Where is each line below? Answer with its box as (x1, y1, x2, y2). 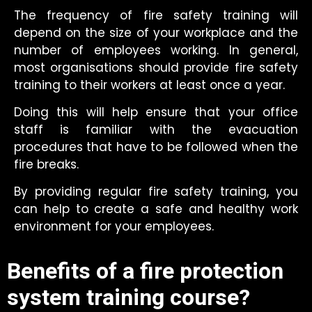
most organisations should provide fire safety (14, 58, 298, 76)
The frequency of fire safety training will (14, 6, 298, 24)
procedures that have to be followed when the (14, 139, 298, 156)
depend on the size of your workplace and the (14, 24, 298, 41)
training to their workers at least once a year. (14, 76, 285, 93)
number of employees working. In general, (14, 41, 298, 58)
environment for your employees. (14, 218, 214, 235)
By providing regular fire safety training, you (14, 183, 298, 201)
